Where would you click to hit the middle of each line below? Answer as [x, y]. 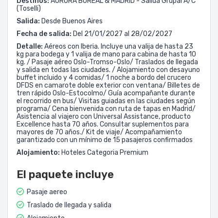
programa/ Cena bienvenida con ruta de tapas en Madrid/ [106, 109]
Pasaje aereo [46, 192]
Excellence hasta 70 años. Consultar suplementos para [103, 124]
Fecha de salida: [44, 34]
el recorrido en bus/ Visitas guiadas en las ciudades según [106, 101]
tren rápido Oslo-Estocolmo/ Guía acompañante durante [106, 93]
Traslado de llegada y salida [68, 205]
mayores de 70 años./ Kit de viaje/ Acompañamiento [99, 132]
